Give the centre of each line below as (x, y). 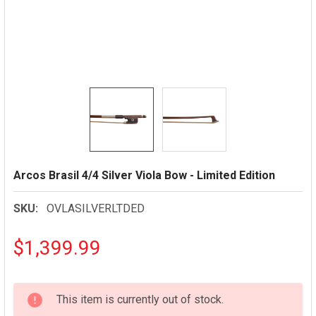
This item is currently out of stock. (140, 299)
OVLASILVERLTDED (96, 208)
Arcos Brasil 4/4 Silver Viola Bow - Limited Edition (144, 175)
